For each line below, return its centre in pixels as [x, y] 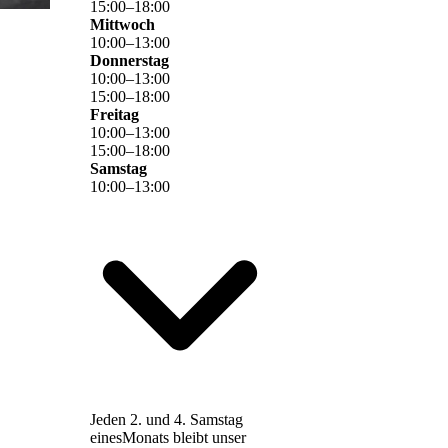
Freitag [114, 115]
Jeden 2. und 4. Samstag [166, 420]
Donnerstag [129, 61]
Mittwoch [122, 25]
